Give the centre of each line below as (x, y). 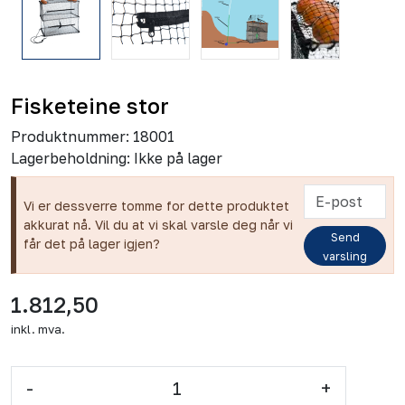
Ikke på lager (178, 158)
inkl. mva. (38, 329)
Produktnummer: (70, 136)
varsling (345, 256)
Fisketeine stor (90, 105)
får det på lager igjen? (92, 244)
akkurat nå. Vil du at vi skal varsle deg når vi (158, 225)
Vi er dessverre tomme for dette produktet (156, 206)
